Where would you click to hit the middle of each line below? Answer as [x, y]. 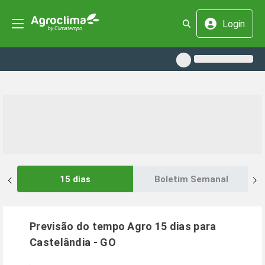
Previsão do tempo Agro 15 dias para [123, 226]
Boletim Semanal [191, 179]
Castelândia [60, 242]
